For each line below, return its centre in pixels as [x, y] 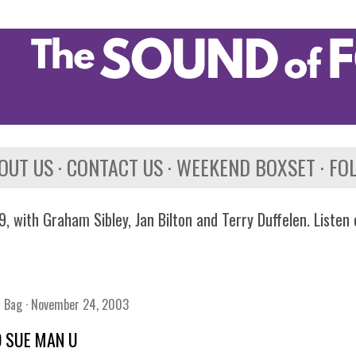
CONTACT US [115, 167]
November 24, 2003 [80, 304]
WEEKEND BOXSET [246, 167]
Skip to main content [178, 20]
